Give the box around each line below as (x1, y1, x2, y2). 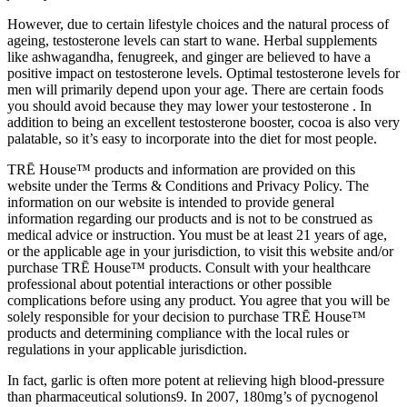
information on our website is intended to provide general (7, 194, 334, 210)
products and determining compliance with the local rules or (7, 324, 349, 341)
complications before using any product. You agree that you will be (7, 292, 390, 308)
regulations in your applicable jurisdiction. (7, 341, 247, 357)
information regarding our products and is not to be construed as (7, 210, 372, 226)
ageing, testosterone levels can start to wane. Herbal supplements (7, 32, 377, 48)
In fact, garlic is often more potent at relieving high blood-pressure (7, 372, 384, 388)
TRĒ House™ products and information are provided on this (7, 161, 355, 177)
